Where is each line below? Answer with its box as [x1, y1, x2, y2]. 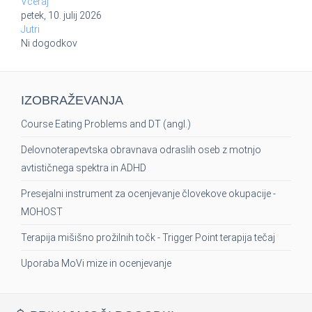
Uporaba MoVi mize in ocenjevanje [21, 258, 171, 270]
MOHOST [21, 206, 63, 218]
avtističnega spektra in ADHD [21, 162, 146, 174]
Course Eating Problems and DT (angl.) [21, 118, 191, 130]
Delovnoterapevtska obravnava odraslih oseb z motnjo [21, 144, 261, 156]
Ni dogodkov [21, 38, 77, 49]
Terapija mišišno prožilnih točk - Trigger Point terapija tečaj [21, 232, 275, 244]
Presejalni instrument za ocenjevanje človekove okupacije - [21, 188, 276, 200]
